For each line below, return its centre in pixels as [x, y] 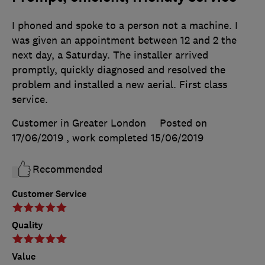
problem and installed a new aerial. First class [119, 85]
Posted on [183, 123]
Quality [28, 225]
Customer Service [49, 194]
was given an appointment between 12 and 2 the [124, 41]
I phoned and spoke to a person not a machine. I [125, 26]
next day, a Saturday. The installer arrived [110, 55]
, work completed [109, 138]
